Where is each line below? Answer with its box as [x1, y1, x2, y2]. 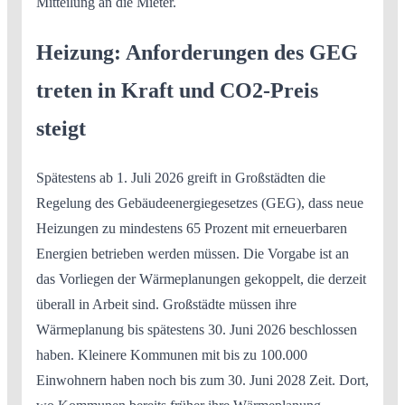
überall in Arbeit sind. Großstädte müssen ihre [36, 297, 297, 312]
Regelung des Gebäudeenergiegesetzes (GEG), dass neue [36, 195, 363, 211]
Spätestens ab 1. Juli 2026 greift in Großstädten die [36, 170, 325, 185]
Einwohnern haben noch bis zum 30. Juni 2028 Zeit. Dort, [36, 372, 369, 388]
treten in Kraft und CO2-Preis [36, 79, 318, 103]
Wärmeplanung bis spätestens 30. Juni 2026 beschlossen [36, 322, 357, 337]
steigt [36, 117, 86, 141]
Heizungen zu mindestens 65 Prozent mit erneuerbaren [36, 221, 347, 236]
